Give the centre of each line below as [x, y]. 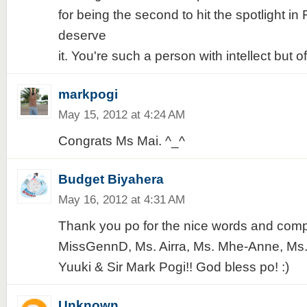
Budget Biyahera [111, 179]
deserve [82, 35]
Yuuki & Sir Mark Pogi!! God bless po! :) [173, 267]
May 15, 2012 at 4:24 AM [121, 114]
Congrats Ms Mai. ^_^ [121, 141]
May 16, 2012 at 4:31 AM [121, 199]
